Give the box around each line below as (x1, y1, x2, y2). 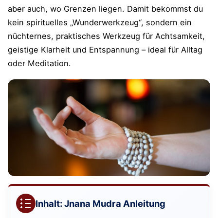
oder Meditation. (8, 58, 71, 68)
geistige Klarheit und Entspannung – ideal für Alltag (8, 44, 202, 54)
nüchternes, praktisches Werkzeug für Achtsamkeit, (8, 31, 205, 41)
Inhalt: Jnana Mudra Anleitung (36, 198, 165, 209)
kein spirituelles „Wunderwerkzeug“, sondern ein (8, 17, 192, 27)
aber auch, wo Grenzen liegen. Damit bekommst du (8, 3, 203, 14)
